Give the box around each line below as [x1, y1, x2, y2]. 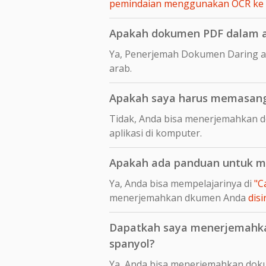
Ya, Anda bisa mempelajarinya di [109, 176, 254, 190]
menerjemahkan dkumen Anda [109, 191, 248, 204]
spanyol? [109, 236, 155, 251]
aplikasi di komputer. [109, 126, 202, 140]
